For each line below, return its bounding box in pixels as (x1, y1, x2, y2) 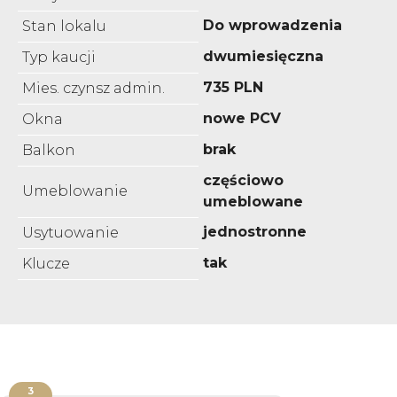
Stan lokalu (22, 17, 106, 35)
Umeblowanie (22, 182, 128, 199)
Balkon (22, 141, 75, 159)
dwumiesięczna (203, 47, 323, 65)
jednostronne (203, 222, 307, 240)
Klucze (22, 254, 70, 272)
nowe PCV (203, 109, 281, 127)
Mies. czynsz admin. (22, 79, 165, 97)
